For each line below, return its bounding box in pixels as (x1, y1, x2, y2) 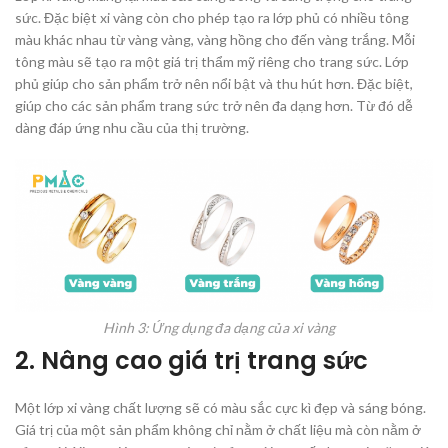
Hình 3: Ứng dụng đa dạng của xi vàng (103, 319, 335, 337)
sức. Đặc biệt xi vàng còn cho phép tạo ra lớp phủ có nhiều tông (15, 9, 409, 27)
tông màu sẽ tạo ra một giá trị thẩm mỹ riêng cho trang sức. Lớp (15, 53, 409, 71)
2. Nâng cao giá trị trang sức (15, 344, 368, 378)
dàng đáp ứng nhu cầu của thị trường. (15, 119, 249, 137)
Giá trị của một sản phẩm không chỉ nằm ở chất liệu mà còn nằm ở (15, 421, 421, 439)
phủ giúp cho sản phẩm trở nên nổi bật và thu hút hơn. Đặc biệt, (15, 75, 413, 93)
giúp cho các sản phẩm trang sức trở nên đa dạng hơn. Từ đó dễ (15, 97, 413, 115)
